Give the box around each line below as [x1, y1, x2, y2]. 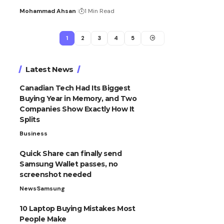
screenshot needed [19, 169, 91, 179]
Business [19, 129, 47, 137]
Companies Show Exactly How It [19, 104, 134, 113]
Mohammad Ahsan [19, 6, 76, 15]
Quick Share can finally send [19, 148, 121, 158]
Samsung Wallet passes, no [19, 159, 118, 168]
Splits [19, 114, 39, 124]
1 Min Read [84, 6, 114, 15]
